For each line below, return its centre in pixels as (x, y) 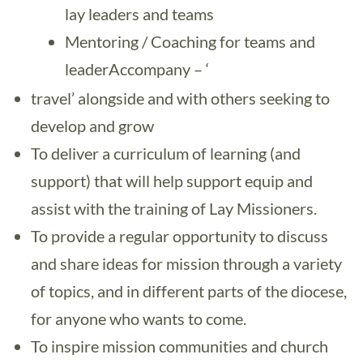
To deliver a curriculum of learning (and (166, 153)
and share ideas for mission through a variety (186, 263)
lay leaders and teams (139, 14)
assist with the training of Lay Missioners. (174, 208)
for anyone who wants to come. (139, 318)
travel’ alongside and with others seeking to (180, 98)
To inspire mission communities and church (179, 346)
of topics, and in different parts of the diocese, (189, 291)
